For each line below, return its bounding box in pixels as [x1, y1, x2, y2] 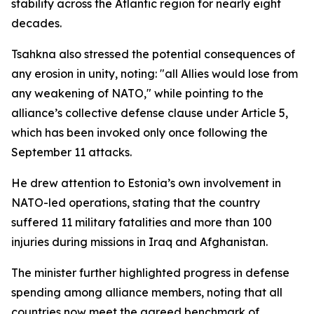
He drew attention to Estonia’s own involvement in [11, 176, 281, 190]
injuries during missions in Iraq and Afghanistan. [11, 235, 268, 249]
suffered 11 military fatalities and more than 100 [11, 215, 272, 229]
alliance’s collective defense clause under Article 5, [11, 106, 288, 120]
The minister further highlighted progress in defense [11, 266, 289, 280]
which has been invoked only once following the [11, 125, 268, 139]
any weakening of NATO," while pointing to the [11, 86, 264, 100]
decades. [11, 16, 62, 30]
